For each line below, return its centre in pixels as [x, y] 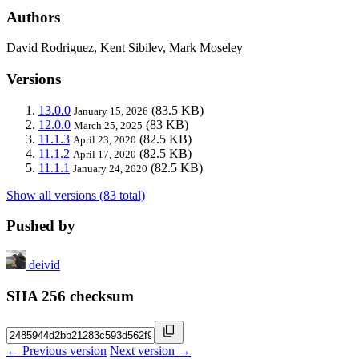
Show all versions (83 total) [76, 195]
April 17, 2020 [105, 154]
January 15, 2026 [111, 111]
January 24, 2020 [110, 168]
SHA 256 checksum [70, 296]
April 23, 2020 [105, 139]
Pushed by [41, 226]
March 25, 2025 [108, 125]
